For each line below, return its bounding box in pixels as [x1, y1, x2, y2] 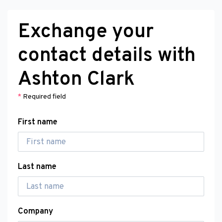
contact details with [18, 44, 196, 68]
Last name [18, 162, 56, 172]
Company [18, 206, 53, 217]
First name [18, 117, 57, 127]
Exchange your [18, 20, 154, 45]
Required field [21, 93, 66, 101]
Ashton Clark [18, 67, 135, 92]
